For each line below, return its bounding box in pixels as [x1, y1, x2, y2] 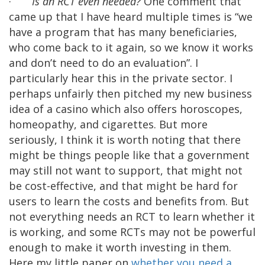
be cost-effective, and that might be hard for [9, 178, 238, 193]
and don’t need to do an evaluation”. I [9, 55, 198, 70]
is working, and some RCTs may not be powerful [9, 224, 256, 239]
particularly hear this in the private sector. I [9, 70, 232, 85]
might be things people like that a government [9, 147, 250, 162]
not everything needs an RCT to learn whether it [9, 209, 255, 224]
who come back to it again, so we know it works [9, 40, 253, 54]
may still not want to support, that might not [9, 163, 243, 177]
